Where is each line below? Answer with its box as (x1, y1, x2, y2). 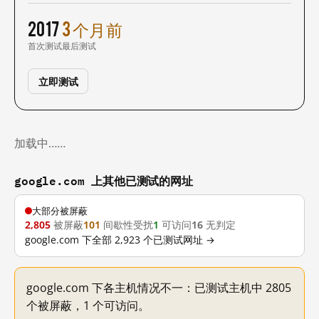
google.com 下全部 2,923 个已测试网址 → (25, 234, 215, 246)
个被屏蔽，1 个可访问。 (26, 298, 150, 313)
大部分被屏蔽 (32, 204, 88, 217)
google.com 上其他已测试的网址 (14, 171, 193, 190)
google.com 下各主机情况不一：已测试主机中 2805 (26, 280, 291, 296)
